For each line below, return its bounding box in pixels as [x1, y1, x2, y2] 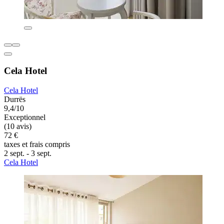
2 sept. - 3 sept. [4, 148, 51, 157]
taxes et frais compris [4, 139, 70, 148]
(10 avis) [4, 121, 31, 130]
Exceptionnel [4, 112, 45, 121]
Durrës [4, 94, 25, 103]
